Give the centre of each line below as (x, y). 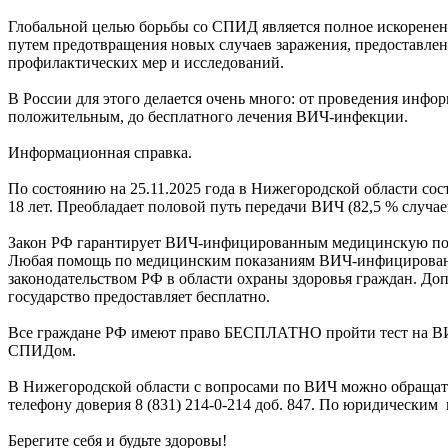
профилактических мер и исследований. (146, 62)
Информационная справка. (100, 152)
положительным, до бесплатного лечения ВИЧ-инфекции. (208, 116)
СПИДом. (42, 350)
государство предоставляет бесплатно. (139, 296)
